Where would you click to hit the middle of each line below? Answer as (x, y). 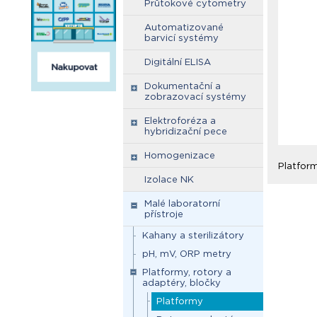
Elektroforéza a (180, 121)
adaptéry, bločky (181, 283)
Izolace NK (169, 179)
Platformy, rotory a (187, 272)
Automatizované (184, 27)
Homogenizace (180, 155)
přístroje (164, 214)
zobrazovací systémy (195, 97)
